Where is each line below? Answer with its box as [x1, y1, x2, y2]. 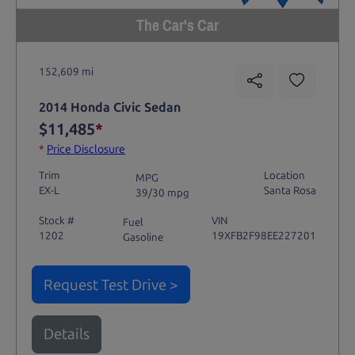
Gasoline [123, 231, 163, 244]
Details [43, 325, 90, 344]
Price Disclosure [46, 143, 125, 157]
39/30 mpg [135, 185, 189, 199]
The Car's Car [136, 10, 219, 40]
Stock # [38, 213, 74, 227]
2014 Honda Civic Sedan [38, 100, 181, 116]
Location [264, 169, 306, 182]
